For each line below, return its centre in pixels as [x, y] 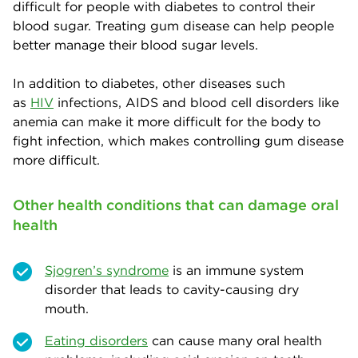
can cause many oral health [235, 340]
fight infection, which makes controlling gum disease [178, 140]
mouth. [67, 308]
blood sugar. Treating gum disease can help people [173, 25]
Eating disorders [96, 340]
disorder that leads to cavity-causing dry [172, 289]
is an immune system [236, 270]
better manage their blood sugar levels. [135, 44]
